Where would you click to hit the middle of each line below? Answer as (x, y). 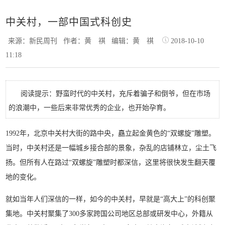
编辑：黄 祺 (135, 41)
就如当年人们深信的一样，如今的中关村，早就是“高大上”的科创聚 (111, 199)
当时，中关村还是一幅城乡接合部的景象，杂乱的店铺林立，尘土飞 (111, 148)
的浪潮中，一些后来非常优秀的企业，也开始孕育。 (90, 108)
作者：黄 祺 (87, 41)
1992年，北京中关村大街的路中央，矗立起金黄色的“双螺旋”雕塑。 (111, 133)
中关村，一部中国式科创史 (69, 22)
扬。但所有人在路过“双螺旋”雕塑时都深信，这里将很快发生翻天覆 (111, 162)
